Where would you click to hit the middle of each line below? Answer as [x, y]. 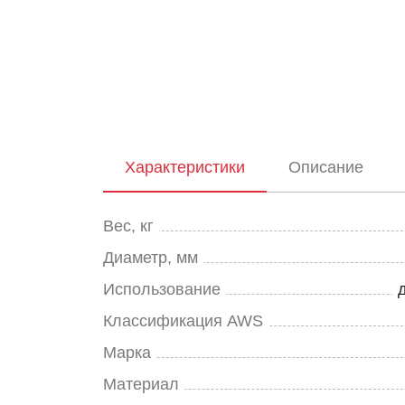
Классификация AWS [183, 321]
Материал [141, 384]
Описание [326, 167]
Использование [162, 289]
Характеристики [185, 167]
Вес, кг [128, 226]
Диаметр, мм [151, 258]
